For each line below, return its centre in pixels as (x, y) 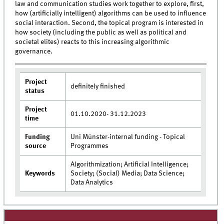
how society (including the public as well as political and (101, 33)
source (36, 146)
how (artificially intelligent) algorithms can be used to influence (111, 14)
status (35, 91)
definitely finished (98, 87)
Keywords (40, 174)
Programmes (90, 146)
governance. (34, 52)
